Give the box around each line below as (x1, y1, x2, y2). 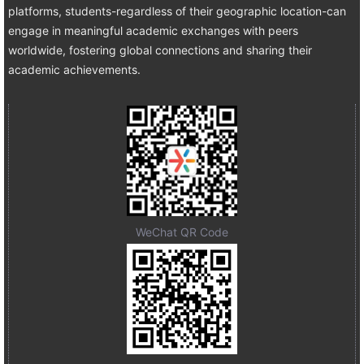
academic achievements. (8, 63, 141, 76)
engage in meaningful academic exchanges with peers (8, 24, 298, 37)
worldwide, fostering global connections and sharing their (8, 43, 312, 57)
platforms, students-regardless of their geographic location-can (8, 4, 346, 18)
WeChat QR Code (136, 225, 228, 239)
